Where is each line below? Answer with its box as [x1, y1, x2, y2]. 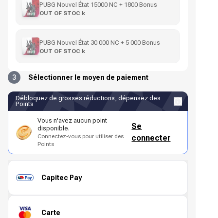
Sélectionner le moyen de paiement [28, 73, 148, 81]
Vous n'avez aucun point [37, 117, 107, 124]
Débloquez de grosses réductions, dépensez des [16, 94, 161, 102]
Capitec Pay [41, 173, 82, 182]
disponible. [37, 125, 70, 132]
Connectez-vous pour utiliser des [37, 133, 124, 140]
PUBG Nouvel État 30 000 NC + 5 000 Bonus [39, 38, 160, 46]
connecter [131, 133, 171, 143]
